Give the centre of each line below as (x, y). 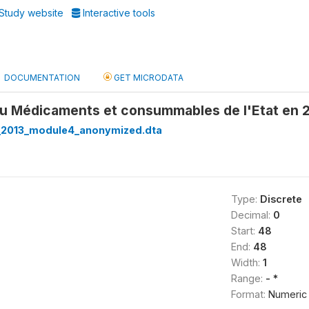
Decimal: (252, 215)
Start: (244, 231)
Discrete (281, 199)
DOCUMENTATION (42, 78)
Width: (247, 262)
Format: (249, 294)
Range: (248, 278)
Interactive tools (118, 13)
